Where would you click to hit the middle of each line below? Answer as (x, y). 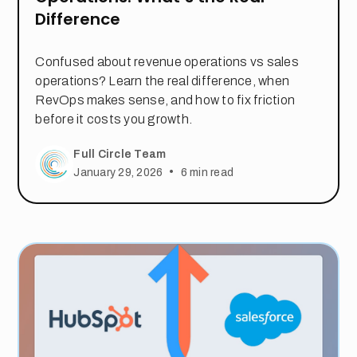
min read (210, 172)
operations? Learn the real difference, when (163, 80)
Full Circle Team (120, 155)
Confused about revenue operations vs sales (167, 61)
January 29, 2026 (118, 172)
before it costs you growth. (114, 119)
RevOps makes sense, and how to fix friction (165, 100)
